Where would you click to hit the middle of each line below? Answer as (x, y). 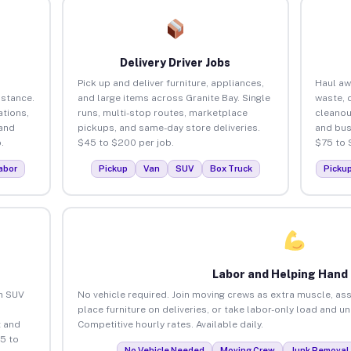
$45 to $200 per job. (125, 142)
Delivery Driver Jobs (175, 62)
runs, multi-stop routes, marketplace (162, 112)
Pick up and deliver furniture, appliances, (170, 83)
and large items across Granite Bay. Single (174, 98)
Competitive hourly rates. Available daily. (170, 324)
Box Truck (231, 168)
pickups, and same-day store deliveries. (168, 127)
